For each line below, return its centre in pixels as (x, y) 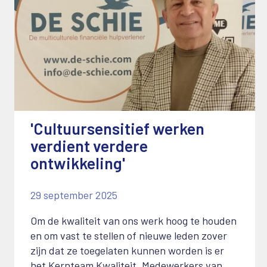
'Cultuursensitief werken (117, 128)
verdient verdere (89, 146)
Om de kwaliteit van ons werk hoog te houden (133, 221)
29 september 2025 (74, 195)
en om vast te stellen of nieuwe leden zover (128, 236)
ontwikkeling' (77, 163)
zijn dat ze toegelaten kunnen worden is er (127, 251)
